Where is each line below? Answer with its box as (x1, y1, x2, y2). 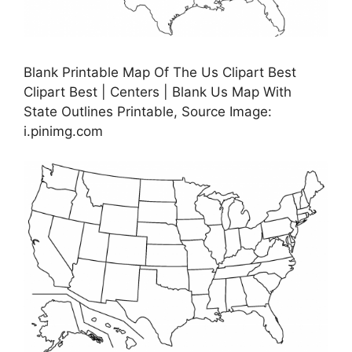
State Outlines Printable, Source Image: (24, 103, 272, 119)
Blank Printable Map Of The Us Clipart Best (24, 64, 296, 80)
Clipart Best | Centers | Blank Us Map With (24, 83, 291, 100)
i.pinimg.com (24, 123, 103, 139)
